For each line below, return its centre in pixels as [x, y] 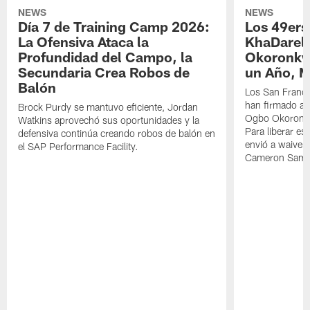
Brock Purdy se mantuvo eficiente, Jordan [108, 107]
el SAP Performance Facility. [79, 146]
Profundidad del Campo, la [106, 56]
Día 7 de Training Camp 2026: [114, 26]
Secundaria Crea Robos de [104, 72]
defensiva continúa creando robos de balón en [117, 133]
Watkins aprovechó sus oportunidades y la [109, 120]
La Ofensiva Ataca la [84, 41]
